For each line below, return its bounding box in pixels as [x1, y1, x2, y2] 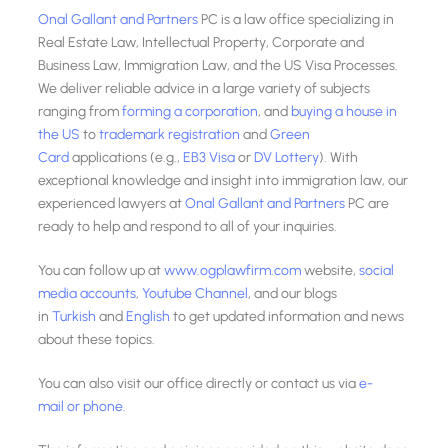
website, [304, 262, 360, 280]
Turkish [52, 308, 100, 326]
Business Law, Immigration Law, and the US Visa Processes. [38, 57, 399, 75]
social [359, 262, 395, 280]
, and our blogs [248, 285, 338, 303]
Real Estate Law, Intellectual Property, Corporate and [38, 34, 365, 52]
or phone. [67, 398, 127, 416]
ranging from [38, 103, 123, 121]
